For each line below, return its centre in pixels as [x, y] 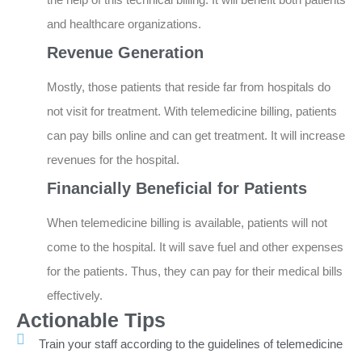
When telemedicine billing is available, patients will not [187, 223]
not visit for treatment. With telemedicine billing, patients [192, 112]
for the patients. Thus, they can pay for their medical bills [195, 271]
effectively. [75, 296]
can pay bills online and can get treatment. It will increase [196, 136]
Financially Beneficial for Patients [177, 189]
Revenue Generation [125, 53]
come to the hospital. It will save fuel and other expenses [195, 247]
